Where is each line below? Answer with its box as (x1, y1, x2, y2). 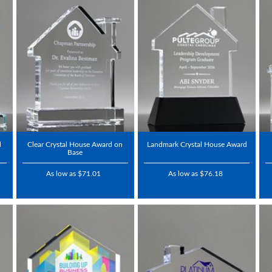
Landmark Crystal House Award (146, 140, 247, 148)
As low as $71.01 (46, 169, 101, 177)
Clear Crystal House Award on (27, 140, 123, 148)
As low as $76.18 (168, 169, 223, 177)
